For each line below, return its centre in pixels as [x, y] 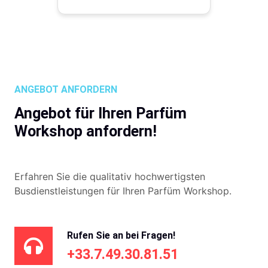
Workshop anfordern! [86, 131]
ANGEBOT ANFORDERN [66, 89]
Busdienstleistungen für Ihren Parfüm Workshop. [123, 191]
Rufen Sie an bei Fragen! [121, 235]
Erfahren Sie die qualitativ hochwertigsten [110, 176]
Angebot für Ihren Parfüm [100, 113]
